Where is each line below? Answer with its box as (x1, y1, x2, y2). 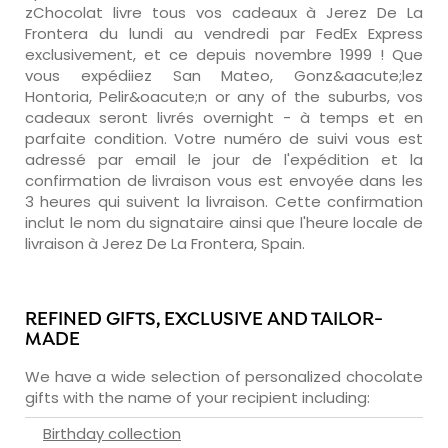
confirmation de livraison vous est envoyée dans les (25, 169, 423, 191)
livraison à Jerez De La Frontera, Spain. (25, 232, 305, 254)
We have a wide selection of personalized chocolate (25, 365, 423, 387)
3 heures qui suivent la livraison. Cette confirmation (25, 190, 423, 212)
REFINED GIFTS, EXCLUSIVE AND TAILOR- (25, 308, 383, 332)
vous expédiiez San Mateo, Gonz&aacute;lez (25, 64, 423, 86)
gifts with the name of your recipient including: (25, 386, 370, 408)
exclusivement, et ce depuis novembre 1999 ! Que (25, 43, 423, 65)
